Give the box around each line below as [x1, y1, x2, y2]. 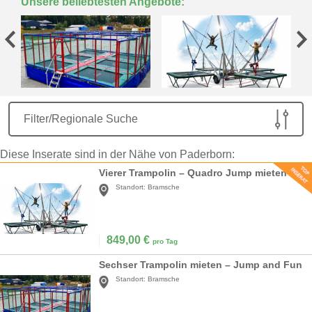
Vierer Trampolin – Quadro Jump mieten [99, 167, 287, 179]
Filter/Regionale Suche [24, 113, 138, 125]
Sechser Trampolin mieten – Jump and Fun [99, 259, 302, 271]
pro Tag [153, 237, 178, 246]
